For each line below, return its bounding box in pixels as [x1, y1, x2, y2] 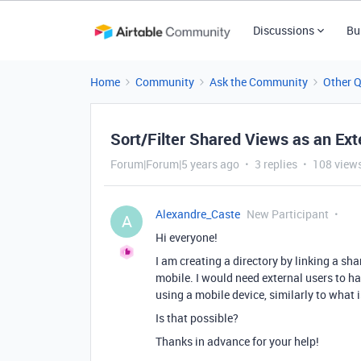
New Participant [247, 206, 329, 222]
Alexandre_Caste [156, 206, 240, 222]
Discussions [252, 23, 314, 38]
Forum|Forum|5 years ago [110, 156, 239, 172]
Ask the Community [210, 74, 308, 89]
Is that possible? [156, 310, 239, 326]
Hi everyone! [156, 230, 218, 245]
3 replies [255, 156, 297, 172]
